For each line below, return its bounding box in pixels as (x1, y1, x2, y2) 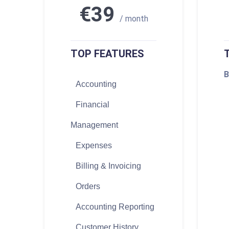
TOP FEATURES (71, 48, 144, 60)
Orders (76, 182, 100, 191)
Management (71, 121, 118, 130)
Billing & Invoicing (76, 162, 141, 171)
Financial (76, 100, 109, 109)
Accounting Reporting (76, 202, 154, 212)
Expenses (76, 141, 112, 150)
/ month (119, 14, 148, 24)
